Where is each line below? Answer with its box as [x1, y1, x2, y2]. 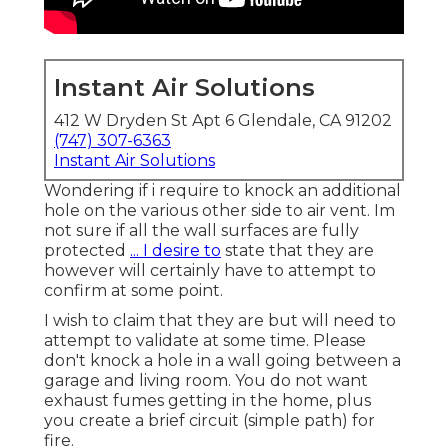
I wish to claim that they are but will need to [44, 311, 396, 331]
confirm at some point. [44, 281, 223, 301]
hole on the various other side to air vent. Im [44, 201, 395, 221]
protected [44, 241, 130, 261]
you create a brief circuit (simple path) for [44, 411, 375, 431]
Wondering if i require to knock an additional [44, 181, 401, 201]
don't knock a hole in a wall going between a [44, 351, 401, 371]
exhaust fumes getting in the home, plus [44, 391, 371, 411]
